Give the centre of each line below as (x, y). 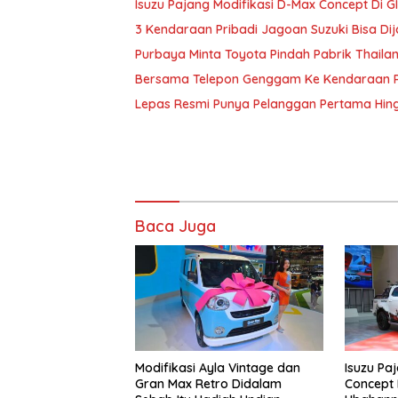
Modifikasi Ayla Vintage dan (218, 368)
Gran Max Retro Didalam (208, 384)
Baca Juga (175, 226)
